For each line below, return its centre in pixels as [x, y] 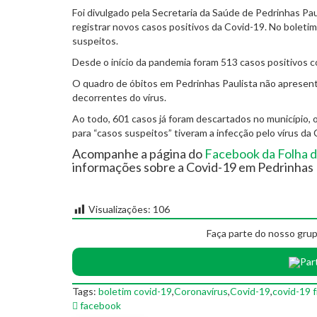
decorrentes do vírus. [119, 98]
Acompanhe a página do [138, 154]
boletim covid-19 [135, 291]
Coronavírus [201, 291]
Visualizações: [120, 209]
